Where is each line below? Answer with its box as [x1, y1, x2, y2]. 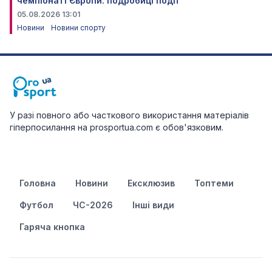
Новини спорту [51, 22, 106, 32]
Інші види [132, 199, 174, 210]
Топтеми [194, 177, 234, 188]
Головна [19, 177, 56, 188]
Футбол [19, 199, 53, 210]
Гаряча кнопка [19, 221, 85, 232]
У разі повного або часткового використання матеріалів [10, 109, 249, 120]
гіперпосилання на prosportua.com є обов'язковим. [10, 121, 223, 132]
